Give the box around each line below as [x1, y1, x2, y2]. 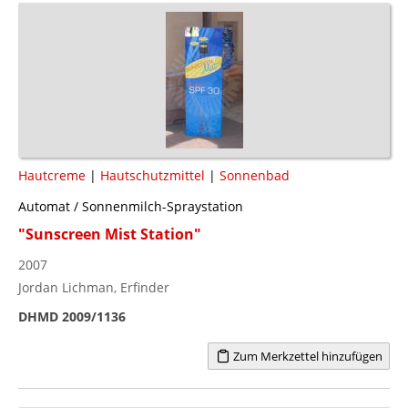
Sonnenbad [219, 166, 290, 184]
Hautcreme [18, 166, 86, 184]
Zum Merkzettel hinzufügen [229, 347, 382, 364]
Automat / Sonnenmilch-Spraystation [18, 197, 243, 215]
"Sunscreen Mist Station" [18, 223, 201, 244]
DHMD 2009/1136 [18, 307, 126, 325]
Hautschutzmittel [100, 166, 205, 184]
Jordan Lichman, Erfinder [18, 278, 169, 296]
